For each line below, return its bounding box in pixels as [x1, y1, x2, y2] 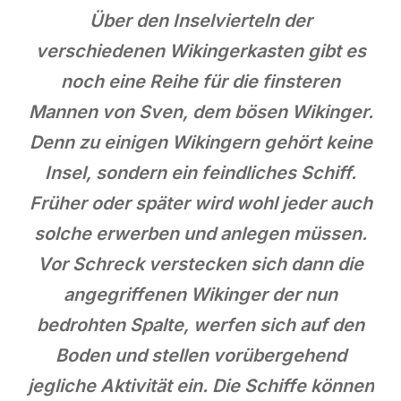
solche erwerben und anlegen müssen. [34, 222, 367, 244]
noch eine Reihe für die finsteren [61, 70, 340, 92]
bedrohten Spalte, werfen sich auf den [37, 313, 364, 336]
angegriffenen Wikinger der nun [64, 283, 337, 305]
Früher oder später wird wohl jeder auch [29, 192, 372, 214]
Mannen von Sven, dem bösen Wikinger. [28, 100, 373, 123]
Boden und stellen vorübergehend [55, 344, 346, 366]
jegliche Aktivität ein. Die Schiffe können [27, 374, 374, 397]
